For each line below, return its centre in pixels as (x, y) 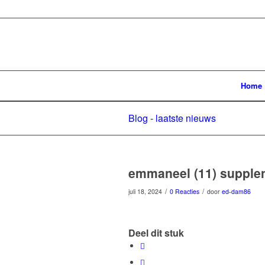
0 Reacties (185, 191)
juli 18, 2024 (145, 191)
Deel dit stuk (156, 233)
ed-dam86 (236, 191)
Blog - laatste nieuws (172, 118)
